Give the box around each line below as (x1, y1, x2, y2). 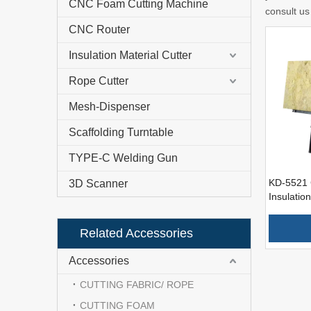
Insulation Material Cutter (69, 49, 192, 62)
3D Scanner (69, 178, 128, 190)
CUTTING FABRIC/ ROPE (80, 279, 194, 291)
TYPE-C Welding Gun (69, 152, 178, 165)
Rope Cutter (69, 75, 128, 87)
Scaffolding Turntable (69, 126, 174, 139)
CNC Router (69, 24, 130, 36)
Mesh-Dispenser (69, 101, 150, 113)
